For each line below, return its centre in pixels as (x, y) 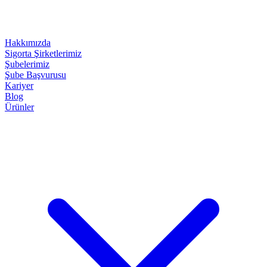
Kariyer (19, 86)
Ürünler (19, 107)
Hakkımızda (28, 43)
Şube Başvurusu (35, 75)
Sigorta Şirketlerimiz (43, 53)
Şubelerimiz (27, 64)
